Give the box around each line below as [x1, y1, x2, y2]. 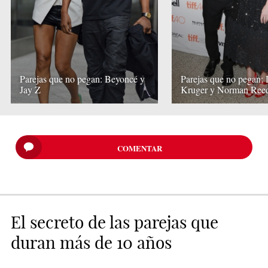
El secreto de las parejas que [10, 211, 218, 233]
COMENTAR [117, 142, 163, 154]
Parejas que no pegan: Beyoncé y [20, 72, 145, 85]
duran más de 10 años [10, 232, 172, 253]
